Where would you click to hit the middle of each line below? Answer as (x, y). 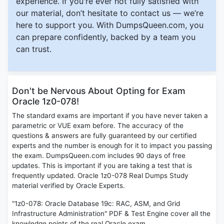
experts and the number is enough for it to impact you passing (112, 146)
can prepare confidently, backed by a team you (106, 37)
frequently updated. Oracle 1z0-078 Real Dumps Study (100, 176)
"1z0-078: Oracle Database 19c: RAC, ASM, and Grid (96, 204)
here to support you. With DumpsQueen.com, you (110, 25)
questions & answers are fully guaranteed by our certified (104, 136)
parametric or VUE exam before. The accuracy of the (98, 126)
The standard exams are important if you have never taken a (110, 116)
